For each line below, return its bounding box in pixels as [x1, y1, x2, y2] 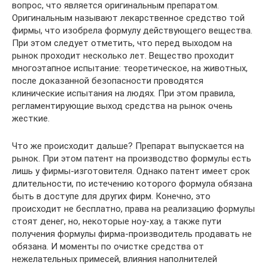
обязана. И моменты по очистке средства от [12, 241, 204, 252]
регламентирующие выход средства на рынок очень [12, 100, 233, 111]
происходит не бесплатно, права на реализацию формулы [12, 203, 255, 214]
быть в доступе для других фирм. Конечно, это [12, 191, 211, 202]
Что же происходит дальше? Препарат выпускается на [12, 141, 244, 151]
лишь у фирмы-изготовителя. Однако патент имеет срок [12, 166, 250, 176]
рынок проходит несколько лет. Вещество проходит [12, 50, 234, 61]
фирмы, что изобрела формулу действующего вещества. [12, 25, 252, 36]
